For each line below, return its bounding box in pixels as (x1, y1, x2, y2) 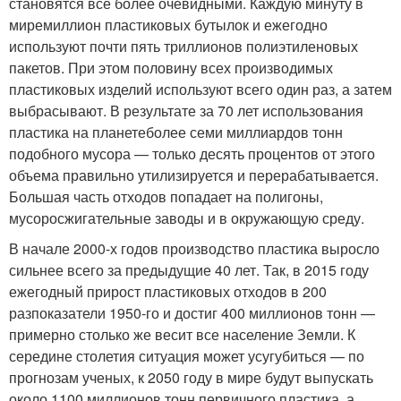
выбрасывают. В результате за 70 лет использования (9, 100, 363, 122)
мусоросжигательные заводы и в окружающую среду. (9, 208, 364, 229)
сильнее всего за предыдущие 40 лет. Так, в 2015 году (9, 260, 369, 281)
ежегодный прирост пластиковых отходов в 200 (9, 281, 327, 303)
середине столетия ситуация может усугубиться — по (9, 346, 364, 367)
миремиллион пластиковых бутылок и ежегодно (9, 14, 328, 36)
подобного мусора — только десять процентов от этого (9, 143, 375, 165)
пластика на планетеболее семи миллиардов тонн (9, 122, 343, 143)
